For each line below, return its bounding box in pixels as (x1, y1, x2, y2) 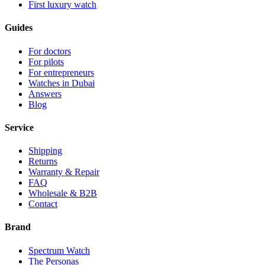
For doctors (28, 46, 71, 56)
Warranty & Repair (28, 167, 99, 177)
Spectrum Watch (28, 245, 90, 256)
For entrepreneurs (28, 67, 94, 77)
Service (5, 122, 34, 132)
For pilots (28, 56, 64, 67)
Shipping (28, 146, 62, 156)
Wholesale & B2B (28, 188, 97, 199)
